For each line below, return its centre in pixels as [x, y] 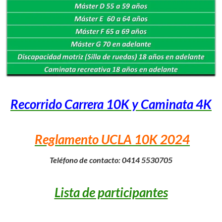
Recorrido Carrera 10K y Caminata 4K [111, 104]
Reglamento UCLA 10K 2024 [112, 139]
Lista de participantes [111, 193]
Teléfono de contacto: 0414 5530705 [111, 160]
